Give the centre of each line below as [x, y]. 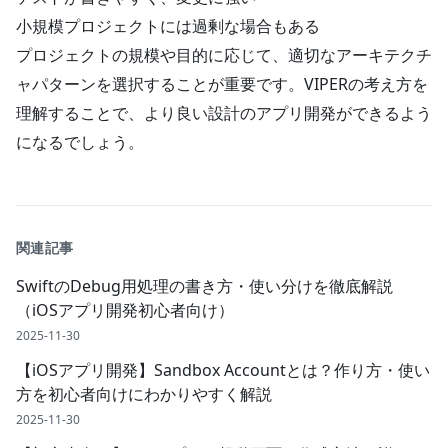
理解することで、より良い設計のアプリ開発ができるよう [224, 113]
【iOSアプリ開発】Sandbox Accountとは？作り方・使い [223, 370]
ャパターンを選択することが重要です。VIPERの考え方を [222, 84]
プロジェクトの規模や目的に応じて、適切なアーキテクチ [224, 55]
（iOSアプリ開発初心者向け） [125, 310]
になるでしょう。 [80, 142]
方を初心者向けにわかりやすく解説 [144, 394]
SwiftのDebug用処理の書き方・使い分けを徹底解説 [204, 286]
